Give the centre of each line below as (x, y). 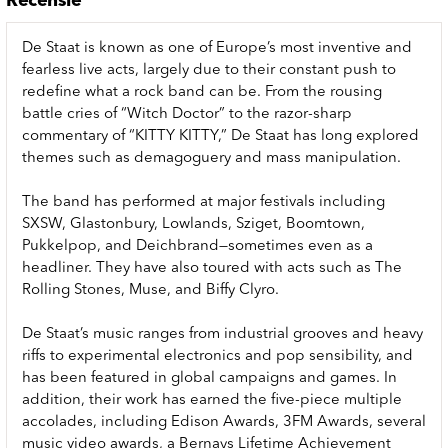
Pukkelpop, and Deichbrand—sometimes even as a (197, 246)
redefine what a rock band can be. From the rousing (202, 92)
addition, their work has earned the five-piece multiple (212, 400)
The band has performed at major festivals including (203, 202)
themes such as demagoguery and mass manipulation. (211, 158)
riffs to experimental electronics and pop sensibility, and (217, 356)
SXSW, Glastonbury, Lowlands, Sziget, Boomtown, (193, 224)
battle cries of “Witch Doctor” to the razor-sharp (187, 114)
